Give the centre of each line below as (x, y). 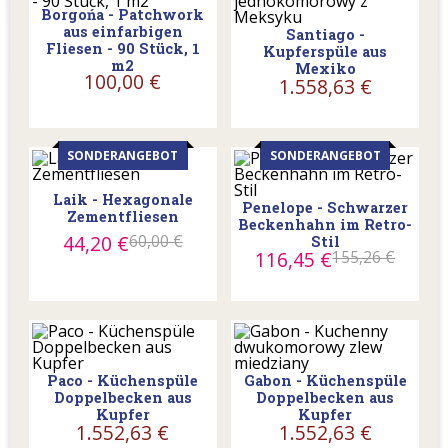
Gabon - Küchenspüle (325, 380)
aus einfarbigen (122, 32)
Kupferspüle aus (325, 51)
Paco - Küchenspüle (123, 380)
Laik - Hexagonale (122, 200)
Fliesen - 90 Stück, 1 (122, 49)
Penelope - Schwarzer (325, 207)
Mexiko (325, 68)
